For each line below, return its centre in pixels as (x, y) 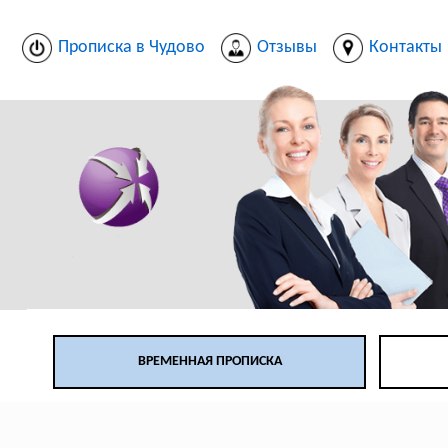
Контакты (405, 47)
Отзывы (286, 47)
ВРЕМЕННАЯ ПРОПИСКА (209, 362)
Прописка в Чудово (131, 47)
